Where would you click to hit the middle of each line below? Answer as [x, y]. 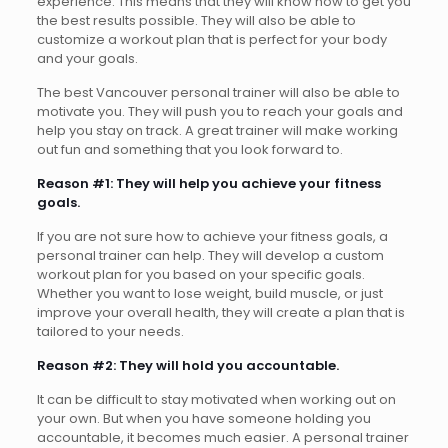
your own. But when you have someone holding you [203, 418]
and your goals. [87, 58]
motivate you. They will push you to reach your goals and [219, 111]
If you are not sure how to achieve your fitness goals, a [212, 236]
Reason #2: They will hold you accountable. [187, 365]
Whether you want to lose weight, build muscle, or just [209, 293]
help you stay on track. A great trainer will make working [217, 130]
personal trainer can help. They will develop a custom [210, 255]
